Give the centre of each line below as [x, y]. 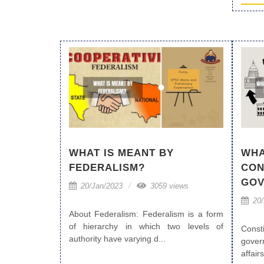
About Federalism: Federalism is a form [146, 214]
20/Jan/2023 [100, 186]
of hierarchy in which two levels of [146, 227]
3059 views [168, 186]
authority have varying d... [117, 239]
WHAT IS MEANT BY [121, 153]
